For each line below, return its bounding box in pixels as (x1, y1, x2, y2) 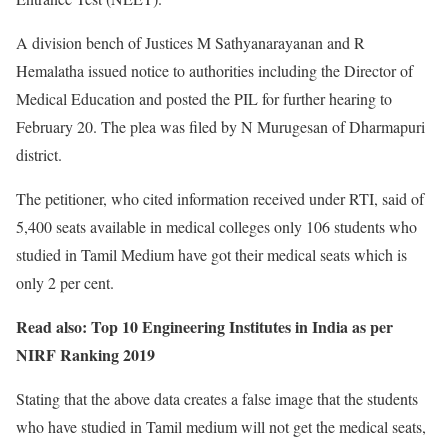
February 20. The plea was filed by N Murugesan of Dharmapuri (16, 115, 425, 137)
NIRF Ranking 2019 (16, 342, 155, 366)
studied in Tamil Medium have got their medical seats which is (16, 243, 407, 265)
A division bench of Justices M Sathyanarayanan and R (16, 31, 365, 53)
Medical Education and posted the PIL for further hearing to (16, 87, 392, 109)
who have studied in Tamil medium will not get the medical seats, (16, 415, 426, 437)
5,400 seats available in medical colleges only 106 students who (16, 215, 417, 237)
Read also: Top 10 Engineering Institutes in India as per (16, 314, 393, 338)
